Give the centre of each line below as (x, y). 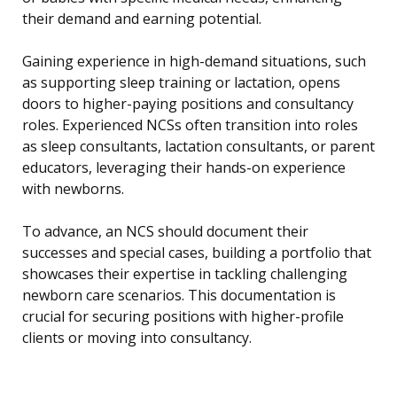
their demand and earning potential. (142, 19)
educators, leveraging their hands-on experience (184, 168)
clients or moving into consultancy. (137, 338)
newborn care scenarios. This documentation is (179, 296)
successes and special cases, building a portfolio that (197, 253)
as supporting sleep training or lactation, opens (181, 83)
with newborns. (73, 189)
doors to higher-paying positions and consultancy (188, 104)
